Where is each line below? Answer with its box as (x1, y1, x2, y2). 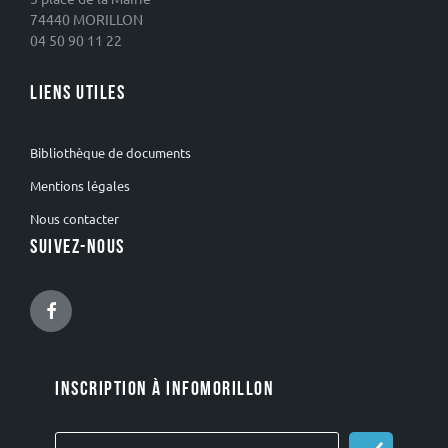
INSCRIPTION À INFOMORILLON (55, 377, 274, 402)
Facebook (55, 301, 126, 320)
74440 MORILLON (30, 10, 143, 29)
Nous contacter (30, 210, 119, 228)
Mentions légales (30, 177, 130, 195)
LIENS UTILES (30, 81, 125, 106)
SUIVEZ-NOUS (30, 235, 125, 260)
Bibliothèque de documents (30, 144, 191, 162)
